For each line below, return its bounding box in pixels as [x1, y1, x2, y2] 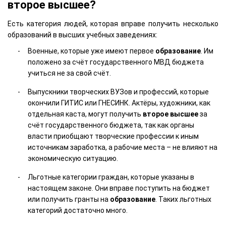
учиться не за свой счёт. [28, 69, 111, 77]
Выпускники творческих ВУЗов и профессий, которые [28, 87, 209, 96]
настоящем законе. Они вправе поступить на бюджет [28, 184, 210, 192]
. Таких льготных [155, 195, 211, 203]
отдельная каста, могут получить [28, 109, 143, 118]
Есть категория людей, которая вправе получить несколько [8, 19, 218, 28]
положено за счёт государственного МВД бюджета [28, 58, 204, 66]
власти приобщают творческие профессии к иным [28, 132, 199, 140]
